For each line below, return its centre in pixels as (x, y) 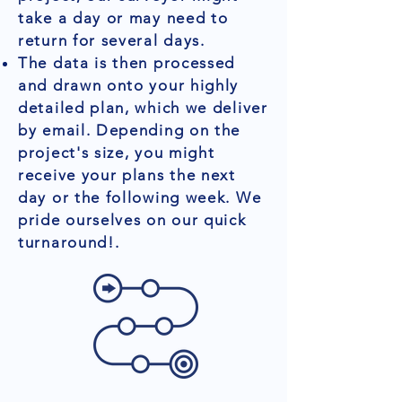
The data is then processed (127, 63)
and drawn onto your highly (129, 85)
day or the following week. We (140, 197)
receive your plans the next (127, 175)
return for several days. (112, 40)
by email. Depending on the (130, 130)
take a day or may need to (123, 18)
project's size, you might (117, 153)
